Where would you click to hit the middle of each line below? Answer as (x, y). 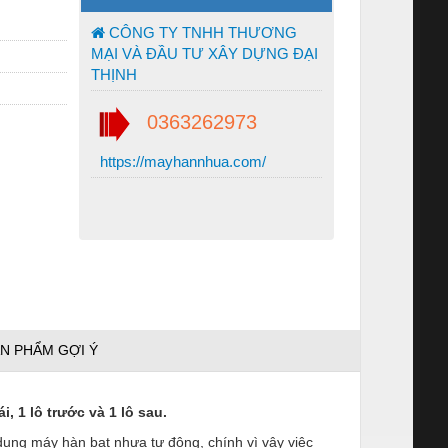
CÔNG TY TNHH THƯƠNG (201, 32)
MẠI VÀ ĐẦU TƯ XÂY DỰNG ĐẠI (204, 53)
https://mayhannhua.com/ (181, 161)
